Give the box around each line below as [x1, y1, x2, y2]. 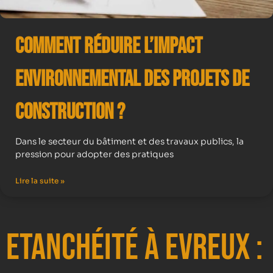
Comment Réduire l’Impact [15, 34, 202, 60]
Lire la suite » [15, 176, 65, 185]
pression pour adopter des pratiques [15, 149, 174, 160]
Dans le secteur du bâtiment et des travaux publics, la [15, 136, 244, 147]
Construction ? [15, 99, 125, 126]
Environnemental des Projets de [15, 66, 249, 93]
